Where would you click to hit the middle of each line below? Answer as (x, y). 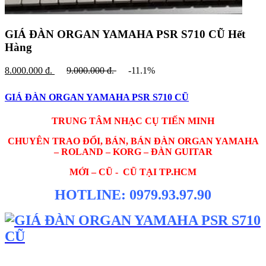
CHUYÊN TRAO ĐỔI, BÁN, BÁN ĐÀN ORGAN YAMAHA (133, 141)
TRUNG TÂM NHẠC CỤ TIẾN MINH (133, 121)
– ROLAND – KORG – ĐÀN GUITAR (133, 151)
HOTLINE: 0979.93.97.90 (133, 194)
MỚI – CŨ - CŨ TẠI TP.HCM (133, 172)
